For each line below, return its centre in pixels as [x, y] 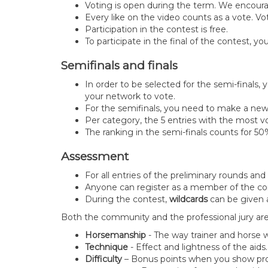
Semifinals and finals [121, 66]
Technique [106, 247]
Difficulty [103, 259]
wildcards [190, 199]
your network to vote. [130, 96]
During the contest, [127, 199]
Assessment [96, 156]
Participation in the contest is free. [156, 29]
